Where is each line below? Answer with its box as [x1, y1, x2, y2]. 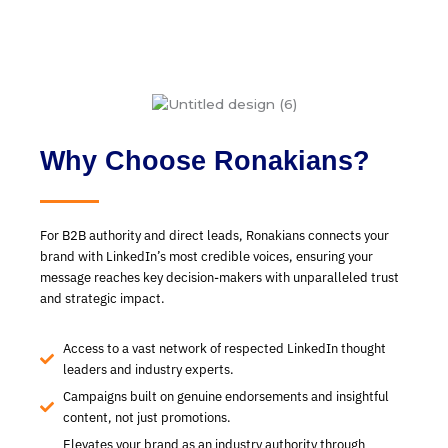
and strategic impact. [40, 289, 165, 307]
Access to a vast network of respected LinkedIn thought [62, 340, 386, 358]
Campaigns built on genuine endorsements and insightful [62, 388, 389, 406]
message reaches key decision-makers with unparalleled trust [40, 268, 399, 286]
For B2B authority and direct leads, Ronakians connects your [40, 226, 389, 244]
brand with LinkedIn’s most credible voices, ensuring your [40, 247, 373, 265]
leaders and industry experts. [62, 361, 234, 379]
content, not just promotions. [62, 409, 231, 427]
